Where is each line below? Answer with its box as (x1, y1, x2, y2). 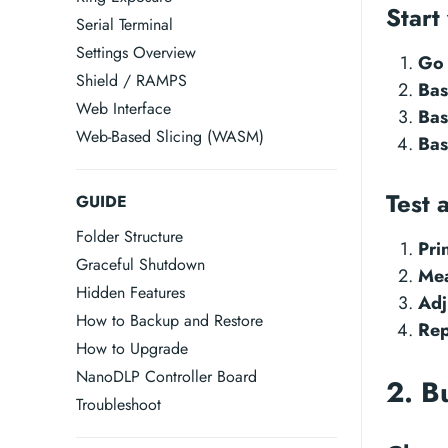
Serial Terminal (76, 13, 173, 36)
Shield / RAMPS (76, 69, 187, 92)
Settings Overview (76, 41, 196, 64)
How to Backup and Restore (76, 309, 263, 332)
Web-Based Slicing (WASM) (76, 125, 264, 148)
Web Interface (76, 97, 171, 120)
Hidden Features (76, 281, 185, 304)
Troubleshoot (76, 393, 161, 416)
